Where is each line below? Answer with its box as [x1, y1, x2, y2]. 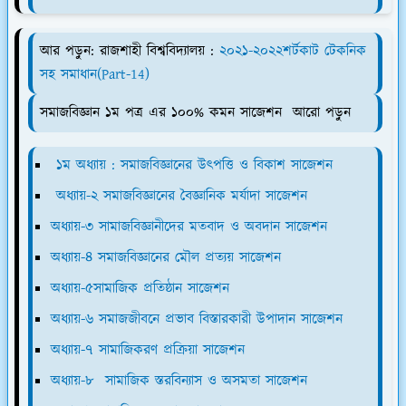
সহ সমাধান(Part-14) [40, 63, 150, 85]
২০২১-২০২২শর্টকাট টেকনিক [219, 40, 366, 62]
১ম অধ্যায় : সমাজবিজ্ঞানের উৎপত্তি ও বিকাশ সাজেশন [51, 154, 338, 176]
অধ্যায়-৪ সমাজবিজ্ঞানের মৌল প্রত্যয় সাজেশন [51, 246, 281, 268]
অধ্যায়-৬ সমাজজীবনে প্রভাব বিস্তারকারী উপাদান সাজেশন [51, 308, 343, 330]
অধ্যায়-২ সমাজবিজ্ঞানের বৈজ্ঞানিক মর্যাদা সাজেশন [56, 185, 307, 207]
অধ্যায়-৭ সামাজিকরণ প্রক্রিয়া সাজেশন [51, 339, 245, 361]
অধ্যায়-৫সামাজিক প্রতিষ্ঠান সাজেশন [51, 277, 229, 299]
